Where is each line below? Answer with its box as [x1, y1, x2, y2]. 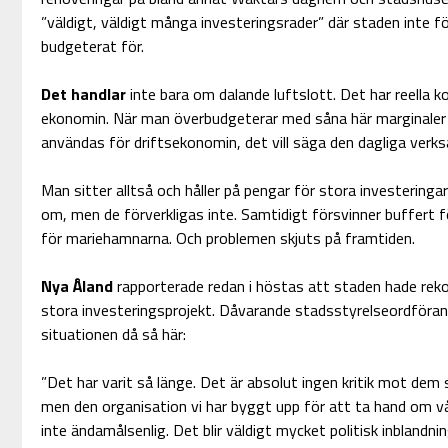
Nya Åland [40, 274, 117, 299]
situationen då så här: [40, 322, 186, 347]
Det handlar [40, 82, 126, 107]
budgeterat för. [40, 34, 144, 59]
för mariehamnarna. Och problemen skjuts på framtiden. [40, 226, 415, 251]
